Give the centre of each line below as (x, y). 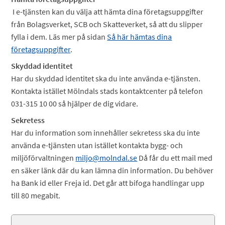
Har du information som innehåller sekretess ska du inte (106, 133)
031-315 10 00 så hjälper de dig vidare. (75, 103)
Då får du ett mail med (175, 158)
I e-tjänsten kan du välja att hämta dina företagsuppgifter (108, 12)
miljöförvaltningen (43, 158)
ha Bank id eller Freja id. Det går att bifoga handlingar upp (108, 183)
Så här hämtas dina (140, 37)
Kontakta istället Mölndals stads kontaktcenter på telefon (107, 91)
